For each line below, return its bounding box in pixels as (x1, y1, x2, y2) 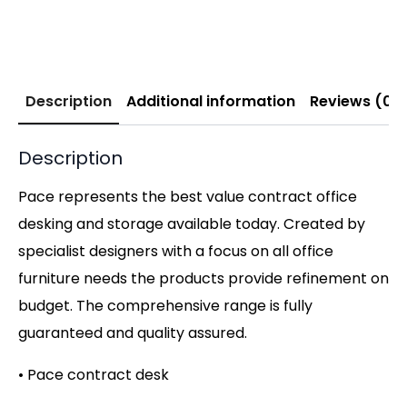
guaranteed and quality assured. (18, 322, 247, 343)
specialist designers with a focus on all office (18, 240, 333, 262)
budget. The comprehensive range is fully (18, 294, 313, 316)
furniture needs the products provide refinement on (18, 267, 389, 289)
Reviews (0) (310, 90, 400, 112)
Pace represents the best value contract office (18, 185, 357, 207)
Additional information (126, 90, 295, 112)
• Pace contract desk (18, 363, 169, 385)
